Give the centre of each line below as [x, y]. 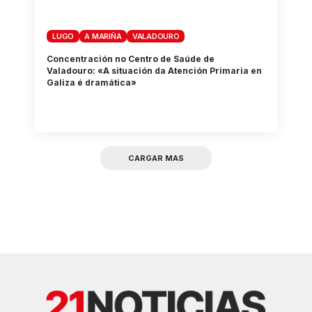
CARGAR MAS [156, 158]
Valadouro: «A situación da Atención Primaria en [155, 70]
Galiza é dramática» [92, 82]
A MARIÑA [103, 36]
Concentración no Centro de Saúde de [131, 58]
